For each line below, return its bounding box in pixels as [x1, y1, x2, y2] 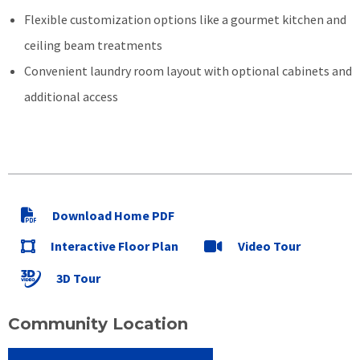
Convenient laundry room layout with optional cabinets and [24, 62, 352, 79]
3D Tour [56, 270, 100, 287]
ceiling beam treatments [24, 36, 162, 53]
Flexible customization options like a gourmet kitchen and [24, 10, 346, 27]
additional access [24, 88, 118, 104]
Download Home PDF [52, 207, 174, 223]
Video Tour [238, 238, 301, 255]
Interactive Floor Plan [51, 238, 178, 255]
